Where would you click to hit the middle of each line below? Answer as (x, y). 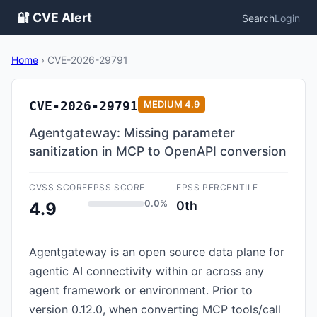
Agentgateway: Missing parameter (132, 133)
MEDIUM (163, 104)
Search (258, 18)
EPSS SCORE (116, 187)
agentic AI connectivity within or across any (146, 271)
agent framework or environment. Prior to (141, 290)
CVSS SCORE (58, 187)
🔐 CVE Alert (54, 17)
